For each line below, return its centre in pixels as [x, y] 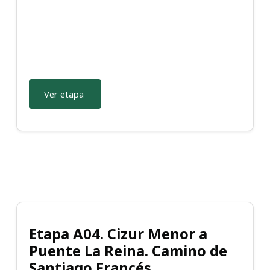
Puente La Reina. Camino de [128, 251]
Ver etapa [64, 94]
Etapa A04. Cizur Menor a [118, 234]
